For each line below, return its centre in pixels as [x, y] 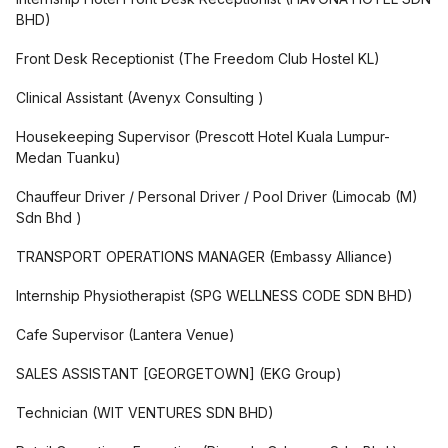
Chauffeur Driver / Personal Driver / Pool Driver [171, 196]
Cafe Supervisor [70, 334]
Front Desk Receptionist [95, 58]
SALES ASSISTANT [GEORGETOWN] [135, 373]
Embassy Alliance [330, 256]
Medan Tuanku [65, 157]
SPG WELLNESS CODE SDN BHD [300, 295]
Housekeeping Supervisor [103, 136]
